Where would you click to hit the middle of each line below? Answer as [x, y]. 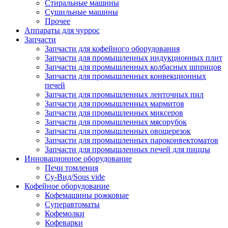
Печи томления [72, 168]
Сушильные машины [81, 12]
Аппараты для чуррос [62, 30]
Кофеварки [64, 223]
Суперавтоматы [72, 204]
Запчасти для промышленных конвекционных [125, 76]
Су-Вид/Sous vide [75, 177]
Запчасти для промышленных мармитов [115, 104]
